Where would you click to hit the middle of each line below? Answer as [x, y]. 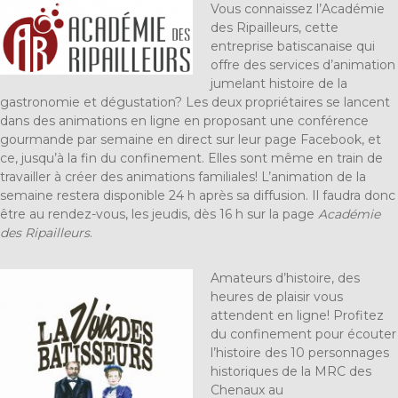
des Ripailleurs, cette [275, 28]
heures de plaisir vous [277, 297]
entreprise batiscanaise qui [293, 47]
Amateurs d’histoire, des [285, 279]
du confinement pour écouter [303, 334]
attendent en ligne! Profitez [297, 316]
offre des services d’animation [303, 65]
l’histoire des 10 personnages [300, 353]
